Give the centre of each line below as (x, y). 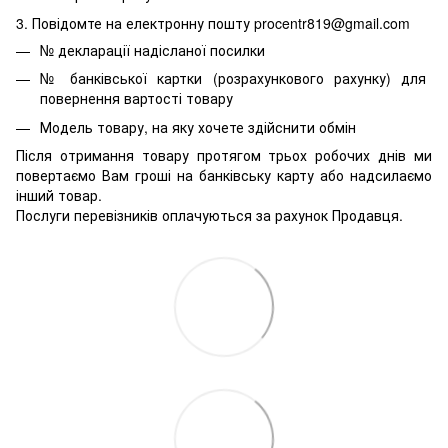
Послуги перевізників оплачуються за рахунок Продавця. (209, 215)
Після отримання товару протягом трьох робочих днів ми (224, 155)
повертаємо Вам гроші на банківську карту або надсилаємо (224, 175)
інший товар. (61, 195)
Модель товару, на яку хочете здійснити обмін (198, 126)
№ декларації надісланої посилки (152, 49)
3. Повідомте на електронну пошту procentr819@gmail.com (213, 22)
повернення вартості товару (136, 98)
